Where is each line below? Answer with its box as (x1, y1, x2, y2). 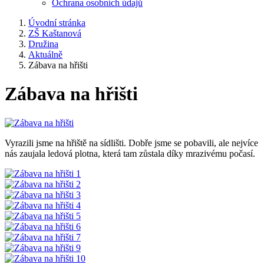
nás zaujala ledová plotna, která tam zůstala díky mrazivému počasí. (5, 148, 255, 159)
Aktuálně (28, 49, 62, 60)
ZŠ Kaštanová (28, 28, 81, 38)
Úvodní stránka (28, 18, 85, 28)
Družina (28, 39, 58, 49)
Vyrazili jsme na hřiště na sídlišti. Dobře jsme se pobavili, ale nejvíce (5, 137, 258, 148)
